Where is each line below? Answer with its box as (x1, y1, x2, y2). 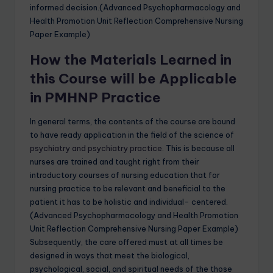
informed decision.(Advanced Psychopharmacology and (30, 2, 241, 13)
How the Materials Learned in (30, 51, 232, 69)
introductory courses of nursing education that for (30, 170, 220, 180)
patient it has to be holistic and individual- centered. (30, 197, 228, 207)
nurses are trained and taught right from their (30, 157, 199, 167)
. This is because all (162, 143, 235, 154)
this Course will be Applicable (30, 70, 237, 88)
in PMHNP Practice (30, 89, 161, 107)
